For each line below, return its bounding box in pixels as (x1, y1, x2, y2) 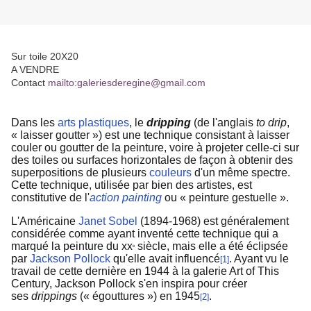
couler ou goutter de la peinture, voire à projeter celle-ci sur (11, 142, 299, 154)
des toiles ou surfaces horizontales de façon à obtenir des (11, 154, 293, 167)
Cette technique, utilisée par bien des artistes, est (11, 179, 252, 192)
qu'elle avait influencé (113, 253, 220, 265)
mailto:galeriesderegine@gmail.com (48, 77, 205, 89)
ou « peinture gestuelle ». (165, 192, 289, 204)
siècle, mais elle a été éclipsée (135, 240, 288, 253)
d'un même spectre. (194, 167, 290, 179)
